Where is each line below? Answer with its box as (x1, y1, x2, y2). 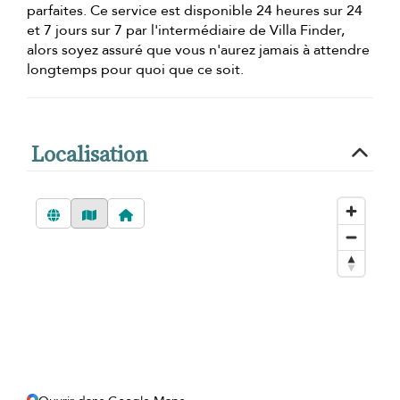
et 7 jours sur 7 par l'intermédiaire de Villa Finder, (27, 21, 345, 41)
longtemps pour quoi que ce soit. (27, 60, 244, 80)
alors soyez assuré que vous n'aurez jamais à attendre (27, 40, 370, 61)
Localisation (31, 139, 148, 170)
